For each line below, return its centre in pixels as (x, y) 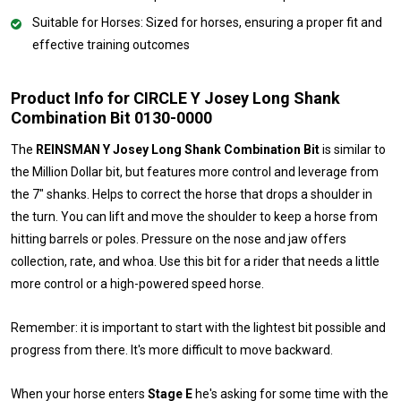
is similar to (353, 149)
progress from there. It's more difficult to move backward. (172, 350)
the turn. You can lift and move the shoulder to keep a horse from (194, 216)
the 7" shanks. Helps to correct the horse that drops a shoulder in (192, 194)
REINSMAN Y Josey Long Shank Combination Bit (178, 149)
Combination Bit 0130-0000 (111, 117)
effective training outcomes (111, 44)
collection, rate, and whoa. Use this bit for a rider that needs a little (195, 261)
